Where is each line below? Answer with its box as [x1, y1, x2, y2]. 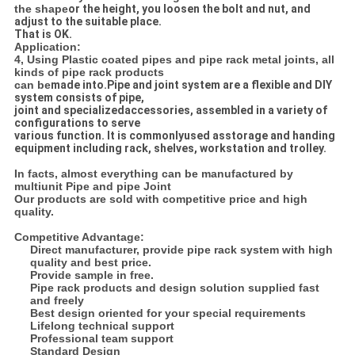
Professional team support [29, 332, 174, 345]
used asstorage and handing [183, 129, 335, 143]
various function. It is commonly [13, 129, 184, 143]
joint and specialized [13, 104, 124, 117]
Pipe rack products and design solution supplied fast [29, 281, 319, 295]
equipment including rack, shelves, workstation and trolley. [13, 142, 326, 155]
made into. [50, 78, 107, 92]
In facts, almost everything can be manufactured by [13, 167, 293, 181]
